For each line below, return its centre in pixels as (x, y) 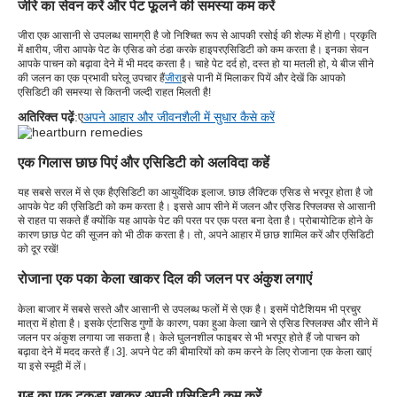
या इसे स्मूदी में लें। (53, 366)
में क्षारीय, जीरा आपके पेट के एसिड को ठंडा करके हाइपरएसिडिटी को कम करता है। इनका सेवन (193, 50)
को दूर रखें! (38, 249)
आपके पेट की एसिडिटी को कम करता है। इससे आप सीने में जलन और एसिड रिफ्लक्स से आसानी (197, 206)
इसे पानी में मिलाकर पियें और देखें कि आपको (264, 78)
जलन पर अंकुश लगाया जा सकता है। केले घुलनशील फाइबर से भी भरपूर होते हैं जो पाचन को (189, 337)
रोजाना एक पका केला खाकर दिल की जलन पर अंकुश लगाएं (165, 279)
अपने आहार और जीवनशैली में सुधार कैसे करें (179, 117)
